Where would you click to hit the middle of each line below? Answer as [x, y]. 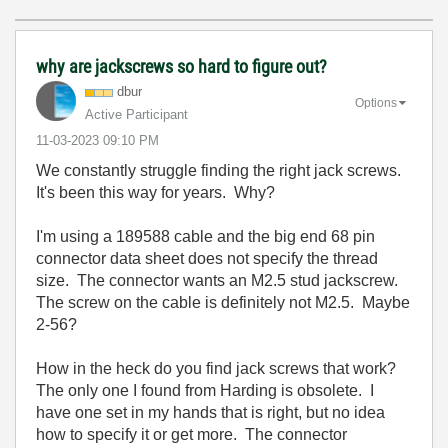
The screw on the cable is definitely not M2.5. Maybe [223, 302]
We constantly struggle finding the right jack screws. [220, 170]
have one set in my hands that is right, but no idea [210, 412]
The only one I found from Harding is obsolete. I [205, 390]
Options [376, 102]
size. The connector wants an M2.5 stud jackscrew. [219, 280]
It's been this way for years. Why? [155, 192]
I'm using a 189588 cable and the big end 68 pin [205, 236]
